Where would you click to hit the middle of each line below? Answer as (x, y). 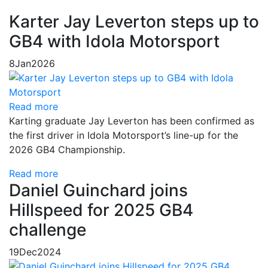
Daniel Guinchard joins (98, 190)
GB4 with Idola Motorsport (114, 41)
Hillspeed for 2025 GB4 (101, 210)
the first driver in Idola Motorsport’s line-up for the (124, 135)
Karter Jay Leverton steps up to (134, 22)
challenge (48, 230)
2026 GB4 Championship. (67, 150)
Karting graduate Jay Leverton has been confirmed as (132, 121)
